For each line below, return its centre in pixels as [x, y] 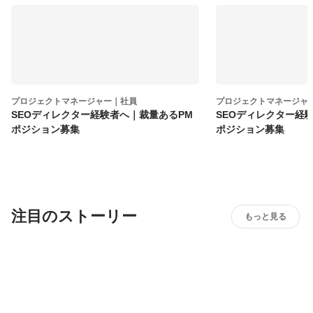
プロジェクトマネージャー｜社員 [74, 101]
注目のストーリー [74, 217]
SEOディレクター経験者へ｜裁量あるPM [102, 115]
